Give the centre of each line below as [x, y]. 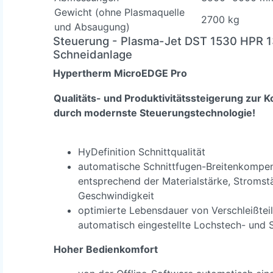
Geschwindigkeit [116, 195]
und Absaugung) [92, 27]
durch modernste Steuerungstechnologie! [154, 112]
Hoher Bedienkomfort [106, 249]
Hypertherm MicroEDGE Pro [120, 73]
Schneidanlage [93, 54]
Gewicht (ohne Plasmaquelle [119, 12]
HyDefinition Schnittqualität [142, 151]
